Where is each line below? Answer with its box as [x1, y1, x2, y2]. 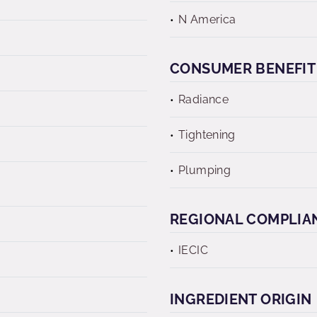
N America [178, 13, 236, 26]
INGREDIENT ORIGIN [170, 291, 312, 308]
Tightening [178, 128, 236, 142]
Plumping [178, 163, 231, 177]
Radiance [178, 93, 229, 106]
